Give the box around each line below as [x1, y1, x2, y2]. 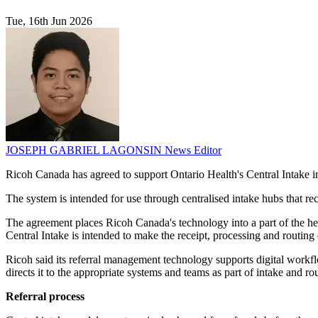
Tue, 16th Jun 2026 [6, 15, 92, 28]
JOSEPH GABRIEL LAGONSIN [6, 144, 165, 157]
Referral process [6, 290, 84, 303]
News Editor [165, 144, 221, 157]
